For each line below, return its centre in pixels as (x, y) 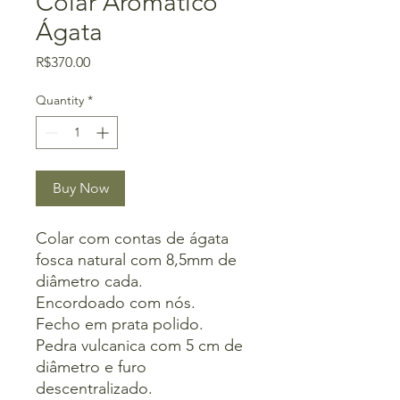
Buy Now (80, 188)
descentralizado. (94, 388)
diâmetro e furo (91, 367)
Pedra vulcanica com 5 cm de (139, 346)
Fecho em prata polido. (120, 324)
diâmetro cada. (89, 281)
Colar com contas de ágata (132, 238)
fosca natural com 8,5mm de (136, 260)
